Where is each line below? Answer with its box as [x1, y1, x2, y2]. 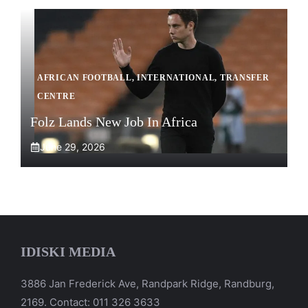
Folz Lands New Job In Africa [30, 114, 197, 129]
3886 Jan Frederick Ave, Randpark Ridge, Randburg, [21, 277, 274, 290]
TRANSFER [219, 73, 269, 82]
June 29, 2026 [40, 141, 105, 153]
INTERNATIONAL [136, 73, 215, 82]
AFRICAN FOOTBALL [37, 73, 132, 82]
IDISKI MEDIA [21, 244, 115, 259]
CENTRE [37, 91, 76, 101]
